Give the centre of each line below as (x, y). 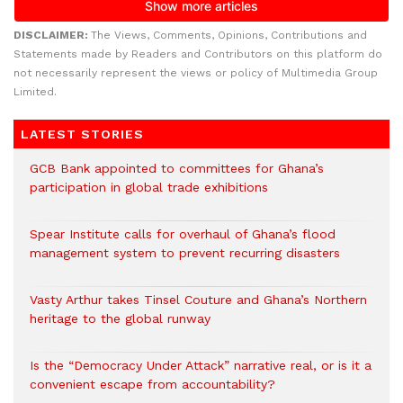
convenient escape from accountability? (152, 384)
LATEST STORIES (82, 134)
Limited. (35, 92)
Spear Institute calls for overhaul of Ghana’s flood (183, 234)
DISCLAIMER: (52, 35)
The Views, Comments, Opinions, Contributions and (229, 35)
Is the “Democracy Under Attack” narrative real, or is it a (201, 365)
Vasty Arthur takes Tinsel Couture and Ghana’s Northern (198, 300)
